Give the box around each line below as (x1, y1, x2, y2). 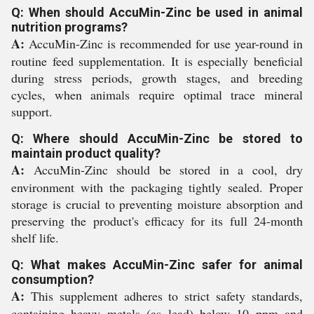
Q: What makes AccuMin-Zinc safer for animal (11, 257, 303, 272)
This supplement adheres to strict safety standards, (25, 287, 303, 304)
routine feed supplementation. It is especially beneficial (11, 53, 303, 69)
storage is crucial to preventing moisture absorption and (11, 196, 303, 212)
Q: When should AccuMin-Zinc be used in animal (11, 5, 303, 20)
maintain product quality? (11, 146, 161, 161)
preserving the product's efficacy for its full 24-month (11, 212, 303, 229)
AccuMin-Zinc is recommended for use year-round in (25, 35, 303, 52)
